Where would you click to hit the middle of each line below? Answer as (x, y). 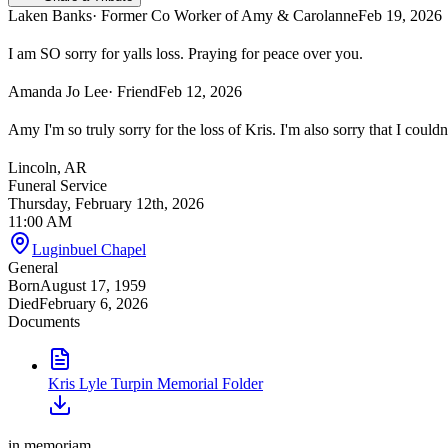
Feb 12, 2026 (200, 91)
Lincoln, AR (47, 167)
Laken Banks (50, 15)
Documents (44, 321)
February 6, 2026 (93, 303)
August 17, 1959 (93, 285)
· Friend (133, 91)
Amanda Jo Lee (58, 91)
